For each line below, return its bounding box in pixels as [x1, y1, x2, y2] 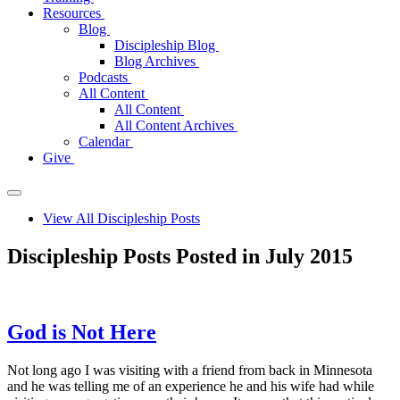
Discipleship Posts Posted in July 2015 [7, 244, 353, 268]
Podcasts [79, 70, 131, 85]
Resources [43, 5, 104, 21]
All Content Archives [114, 118, 237, 133]
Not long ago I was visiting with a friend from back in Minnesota [7, 362, 372, 378]
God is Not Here [7, 320, 156, 344]
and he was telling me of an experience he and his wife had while [7, 378, 374, 394]
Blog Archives [114, 54, 199, 69]
